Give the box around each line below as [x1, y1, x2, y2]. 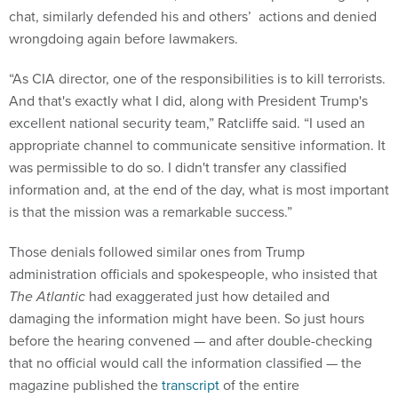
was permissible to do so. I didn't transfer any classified [9, 157, 346, 178]
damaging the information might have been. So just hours [9, 308, 364, 329]
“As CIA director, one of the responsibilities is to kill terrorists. [9, 68, 386, 89]
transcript [162, 375, 219, 395]
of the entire [219, 375, 299, 395]
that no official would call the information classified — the [9, 353, 362, 373]
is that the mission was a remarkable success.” [9, 202, 292, 222]
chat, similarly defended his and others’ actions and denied [9, 6, 377, 27]
